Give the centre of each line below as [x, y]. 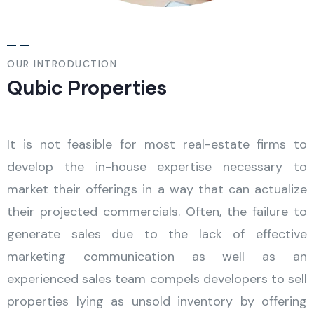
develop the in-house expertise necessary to [157, 166]
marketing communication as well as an [157, 256]
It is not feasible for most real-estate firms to [157, 144]
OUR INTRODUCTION [62, 63]
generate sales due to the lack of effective [157, 234]
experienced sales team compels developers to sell [157, 279]
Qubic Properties [87, 87]
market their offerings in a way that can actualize [157, 189]
